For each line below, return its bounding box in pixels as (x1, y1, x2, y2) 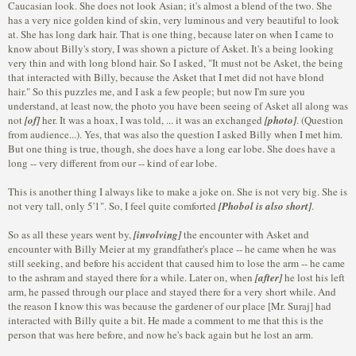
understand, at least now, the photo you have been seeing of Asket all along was (8, 99, 348, 113)
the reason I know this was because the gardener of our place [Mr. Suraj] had (8, 299, 331, 313)
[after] (255, 270, 282, 284)
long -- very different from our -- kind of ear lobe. (8, 156, 217, 170)
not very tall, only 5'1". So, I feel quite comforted (8, 199, 219, 213)
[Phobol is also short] (219, 199, 311, 213)
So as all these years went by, (8, 227, 133, 242)
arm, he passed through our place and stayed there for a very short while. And (8, 284, 336, 299)
